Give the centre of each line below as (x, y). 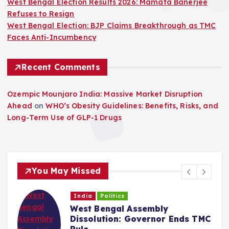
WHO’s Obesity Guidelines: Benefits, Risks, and (132, 106)
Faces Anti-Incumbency (52, 38)
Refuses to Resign (41, 14)
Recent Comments (61, 67)
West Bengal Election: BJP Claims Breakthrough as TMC (112, 26)
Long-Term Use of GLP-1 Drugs (65, 118)
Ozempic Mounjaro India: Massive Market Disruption (105, 94)
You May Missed (66, 171)
